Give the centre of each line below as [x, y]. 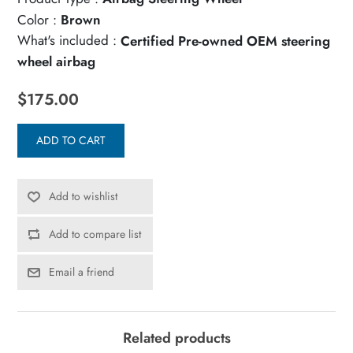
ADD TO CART [71, 141]
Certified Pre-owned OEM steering [226, 41]
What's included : [67, 41]
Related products [176, 338]
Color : [37, 19]
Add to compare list [95, 234]
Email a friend [82, 272]
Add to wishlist [84, 197]
